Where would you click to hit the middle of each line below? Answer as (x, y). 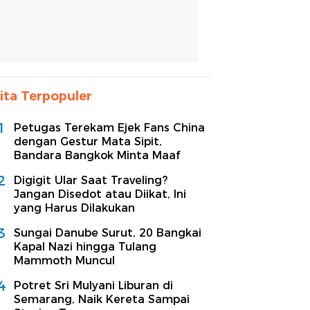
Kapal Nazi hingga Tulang (85, 246)
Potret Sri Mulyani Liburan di (93, 285)
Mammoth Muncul (64, 260)
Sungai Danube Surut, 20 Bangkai (108, 232)
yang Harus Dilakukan (74, 208)
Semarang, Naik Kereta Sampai (102, 299)
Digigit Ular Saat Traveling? (91, 180)
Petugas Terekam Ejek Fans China (109, 127)
